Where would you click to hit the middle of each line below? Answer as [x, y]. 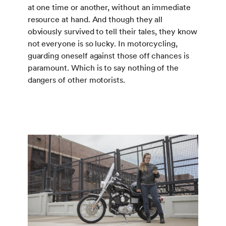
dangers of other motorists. [76, 80]
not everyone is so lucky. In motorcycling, [102, 43]
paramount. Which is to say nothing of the [103, 68]
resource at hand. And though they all [95, 19]
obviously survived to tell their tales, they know [112, 31]
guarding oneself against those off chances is [108, 55]
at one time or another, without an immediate [109, 7]
